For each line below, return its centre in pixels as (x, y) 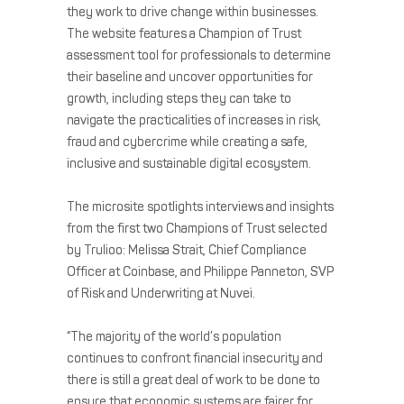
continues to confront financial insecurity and (195, 358)
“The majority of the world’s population (174, 336)
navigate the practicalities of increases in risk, (194, 120)
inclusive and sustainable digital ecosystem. (189, 163)
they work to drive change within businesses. (193, 12)
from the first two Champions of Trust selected (197, 228)
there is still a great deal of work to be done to (193, 380)
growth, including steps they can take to (179, 98)
